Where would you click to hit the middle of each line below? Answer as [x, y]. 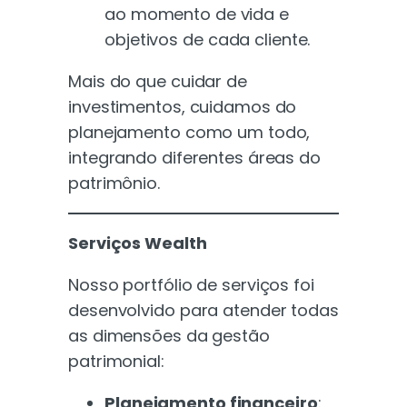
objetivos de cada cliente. [208, 39]
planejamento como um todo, [189, 132]
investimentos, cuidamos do [183, 106]
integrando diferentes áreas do [194, 157]
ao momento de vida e [197, 14]
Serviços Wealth [138, 243]
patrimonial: [116, 361]
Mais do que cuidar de [158, 81]
